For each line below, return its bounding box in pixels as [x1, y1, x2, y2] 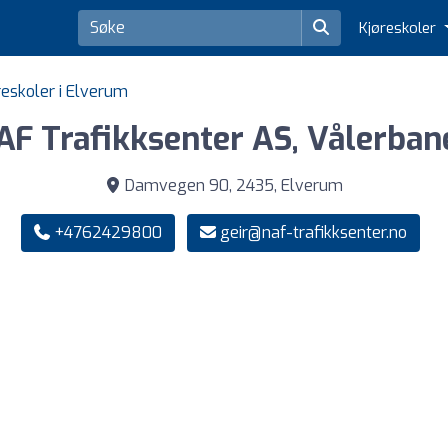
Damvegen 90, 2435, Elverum [121, 175, 343, 197]
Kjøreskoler [359, 18, 441, 39]
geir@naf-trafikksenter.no [219, 222, 407, 244]
